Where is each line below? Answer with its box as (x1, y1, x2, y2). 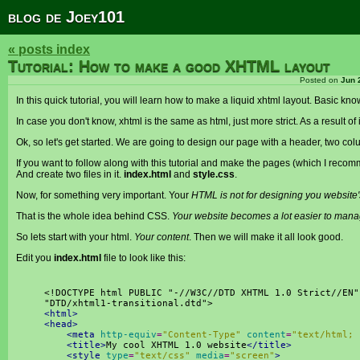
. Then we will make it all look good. (189, 231, 343, 243)
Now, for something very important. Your (16, 190, 191, 201)
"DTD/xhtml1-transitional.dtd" (44, 298, 207, 309)
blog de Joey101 (8, 8, 125, 26)
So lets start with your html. (16, 231, 134, 243)
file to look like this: (101, 252, 186, 264)
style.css (193, 169, 235, 180)
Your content (134, 231, 189, 243)
